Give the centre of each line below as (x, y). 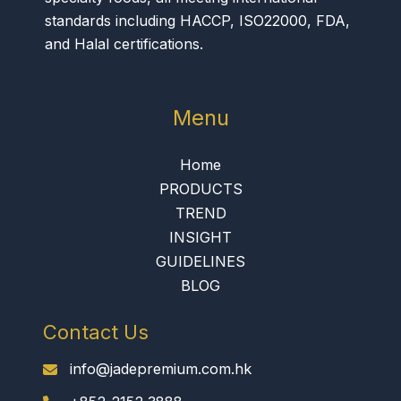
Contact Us (96, 333)
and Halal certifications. (124, 44)
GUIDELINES (200, 262)
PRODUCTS (200, 189)
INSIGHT (200, 238)
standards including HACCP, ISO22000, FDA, (197, 21)
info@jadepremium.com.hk (161, 369)
